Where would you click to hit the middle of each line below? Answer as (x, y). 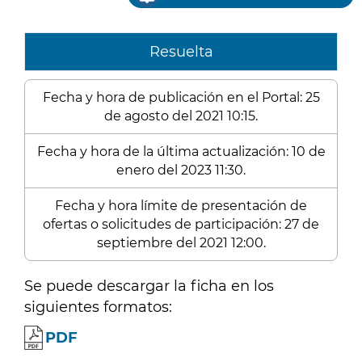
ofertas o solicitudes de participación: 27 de (181, 224)
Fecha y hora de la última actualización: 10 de (181, 152)
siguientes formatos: (98, 307)
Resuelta (181, 52)
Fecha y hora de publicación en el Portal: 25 (181, 97)
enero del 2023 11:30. (181, 170)
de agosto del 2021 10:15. (181, 116)
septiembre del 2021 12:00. (181, 243)
